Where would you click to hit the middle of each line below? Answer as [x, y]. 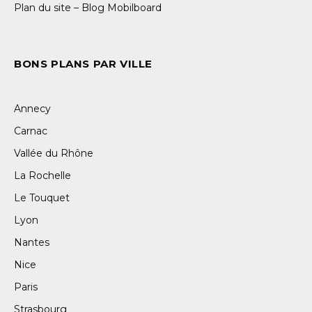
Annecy [32, 108]
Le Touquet [42, 197]
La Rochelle [42, 175]
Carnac [31, 131]
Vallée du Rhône [54, 153]
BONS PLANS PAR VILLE [83, 63]
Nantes [32, 242]
